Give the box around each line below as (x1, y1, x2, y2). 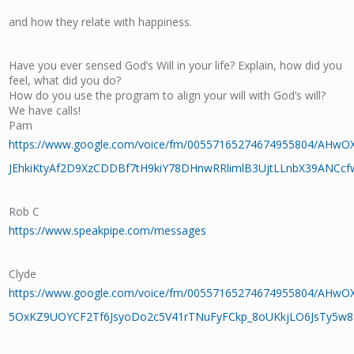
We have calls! (9, 103, 81, 118)
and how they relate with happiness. (9, 14, 193, 29)
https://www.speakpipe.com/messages (9, 223, 207, 238)
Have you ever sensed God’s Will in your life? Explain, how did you (9, 58, 343, 73)
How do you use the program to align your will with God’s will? (9, 88, 326, 103)
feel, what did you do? (9, 73, 122, 88)
